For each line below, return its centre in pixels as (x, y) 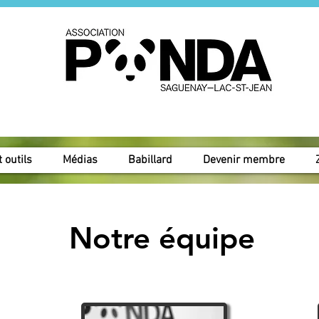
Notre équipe (162, 237)
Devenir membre (244, 160)
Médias (80, 160)
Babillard (150, 160)
